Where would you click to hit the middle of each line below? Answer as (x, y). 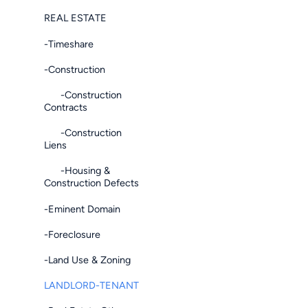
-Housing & (77, 171)
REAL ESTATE (75, 18)
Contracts (66, 108)
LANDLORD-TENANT (91, 286)
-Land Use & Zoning (87, 260)
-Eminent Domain (82, 209)
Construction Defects (91, 183)
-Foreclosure (72, 234)
